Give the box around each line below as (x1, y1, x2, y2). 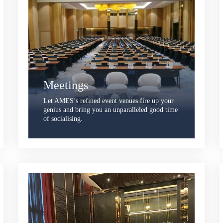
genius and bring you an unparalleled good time (43, 106, 178, 113)
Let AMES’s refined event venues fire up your (43, 97, 174, 105)
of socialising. (43, 114, 83, 122)
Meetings (43, 78, 89, 92)
